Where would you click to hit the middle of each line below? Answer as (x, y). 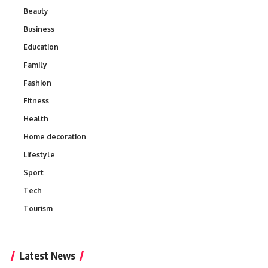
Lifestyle (39, 155)
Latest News (47, 256)
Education (41, 47)
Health (36, 119)
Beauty (36, 11)
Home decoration (55, 137)
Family (35, 65)
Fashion (37, 83)
